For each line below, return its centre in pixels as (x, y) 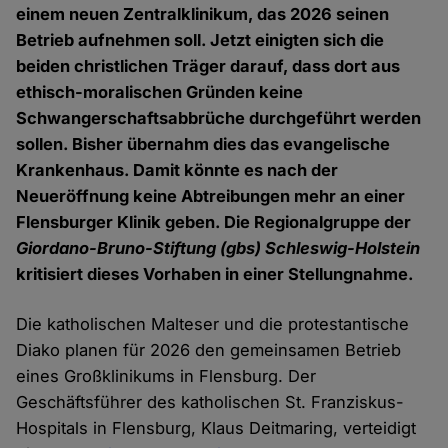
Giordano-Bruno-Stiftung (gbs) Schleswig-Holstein (218, 248)
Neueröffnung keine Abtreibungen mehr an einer (211, 196)
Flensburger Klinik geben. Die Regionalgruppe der (214, 222)
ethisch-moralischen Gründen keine (160, 92)
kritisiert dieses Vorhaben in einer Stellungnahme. (215, 274)
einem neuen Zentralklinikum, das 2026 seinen (203, 14)
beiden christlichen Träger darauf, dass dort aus (208, 66)
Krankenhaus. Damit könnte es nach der (177, 170)
